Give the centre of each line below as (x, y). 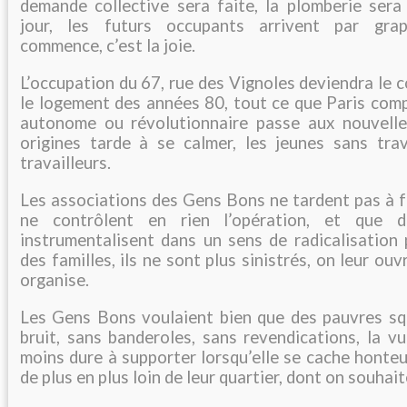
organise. (55, 280)
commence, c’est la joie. (108, 46)
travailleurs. (65, 163)
